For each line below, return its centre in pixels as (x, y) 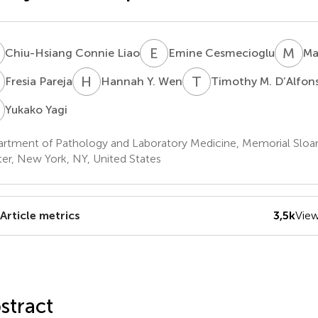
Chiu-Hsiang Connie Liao (72, 53)
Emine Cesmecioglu (221, 53)
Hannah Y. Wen (141, 81)
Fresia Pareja (38, 81)
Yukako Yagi (36, 109)
